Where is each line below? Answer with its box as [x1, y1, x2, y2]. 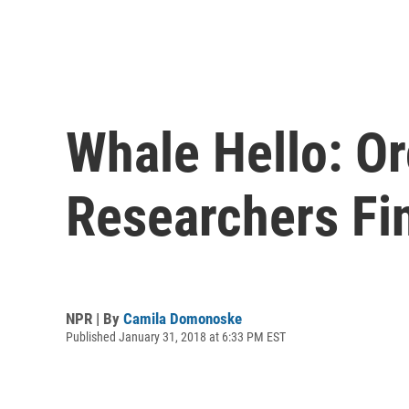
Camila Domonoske [123, 309, 242, 328]
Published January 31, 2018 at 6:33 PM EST [66, 329, 286, 344]
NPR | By [66, 309, 123, 328]
